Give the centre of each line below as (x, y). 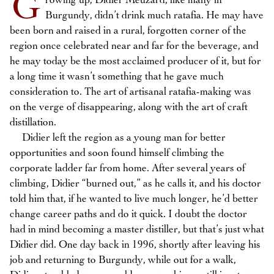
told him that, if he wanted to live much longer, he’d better (134, 199)
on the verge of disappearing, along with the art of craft (129, 107)
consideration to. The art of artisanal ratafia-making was (131, 92)
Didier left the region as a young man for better (118, 138)
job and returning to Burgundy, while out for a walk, (123, 260)
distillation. (33, 123)
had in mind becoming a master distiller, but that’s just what (137, 230)
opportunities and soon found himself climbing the (117, 153)
